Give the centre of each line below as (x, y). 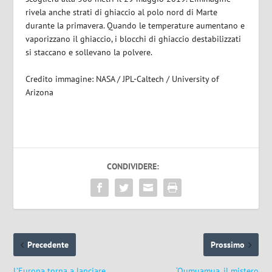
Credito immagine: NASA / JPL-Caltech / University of (122, 79)
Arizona (40, 93)
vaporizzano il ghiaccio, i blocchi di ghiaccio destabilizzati (134, 39)
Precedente (48, 245)
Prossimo (227, 245)
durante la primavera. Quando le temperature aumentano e (135, 25)
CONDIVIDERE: (133, 167)
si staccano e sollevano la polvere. (89, 52)
